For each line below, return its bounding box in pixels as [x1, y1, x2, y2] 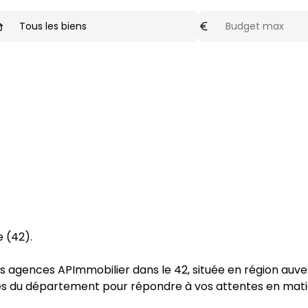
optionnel [261, 11, 300, 23]
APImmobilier [58, 262, 130, 278]
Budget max [197, 10, 258, 24]
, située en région [188, 262, 281, 278]
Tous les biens [19, 19, 87, 33]
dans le [130, 262, 174, 278]
